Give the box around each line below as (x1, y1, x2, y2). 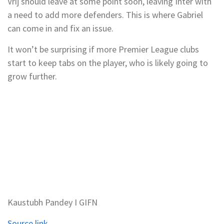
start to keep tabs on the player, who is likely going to (7, 57, 208, 68)
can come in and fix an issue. (7, 22, 113, 34)
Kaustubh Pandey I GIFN (7, 196, 97, 208)
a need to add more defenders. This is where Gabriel (7, 9, 203, 20)
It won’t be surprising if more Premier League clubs (7, 43, 199, 55)
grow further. (7, 70, 57, 82)
